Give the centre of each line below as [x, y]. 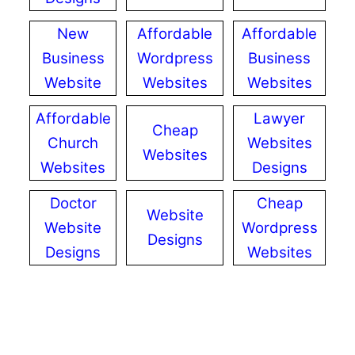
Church [73, 143]
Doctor [73, 203]
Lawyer [279, 118]
